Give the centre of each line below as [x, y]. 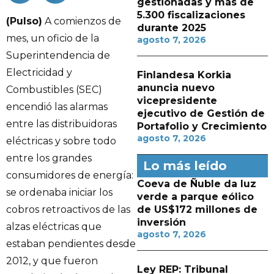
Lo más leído [185, 166]
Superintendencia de [58, 55]
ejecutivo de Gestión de [201, 113]
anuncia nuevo [176, 88]
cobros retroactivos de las [68, 209]
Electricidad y [39, 72]
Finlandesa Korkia [184, 75]
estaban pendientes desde [71, 244]
